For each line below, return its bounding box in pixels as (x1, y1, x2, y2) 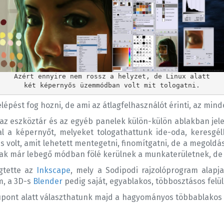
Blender (33, 176, 62, 186)
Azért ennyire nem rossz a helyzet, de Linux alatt (14, 72, 210, 80)
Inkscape (36, 165, 70, 175)
